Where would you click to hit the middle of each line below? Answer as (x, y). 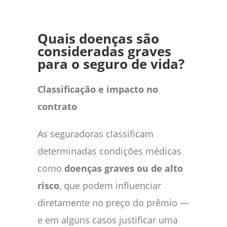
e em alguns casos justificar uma (108, 220)
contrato (57, 106)
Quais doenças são (98, 39)
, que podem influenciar (110, 185)
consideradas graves (104, 51)
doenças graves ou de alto (124, 168)
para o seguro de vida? (111, 64)
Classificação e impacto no (98, 89)
